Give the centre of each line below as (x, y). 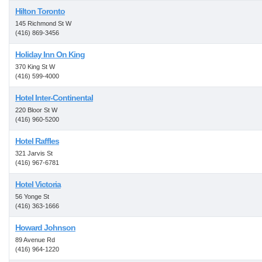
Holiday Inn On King (50, 54)
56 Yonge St (32, 196)
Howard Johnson (45, 227)
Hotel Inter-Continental (54, 98)
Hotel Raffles (37, 141)
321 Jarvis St (34, 153)
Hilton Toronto (40, 11)
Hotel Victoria (38, 184)
